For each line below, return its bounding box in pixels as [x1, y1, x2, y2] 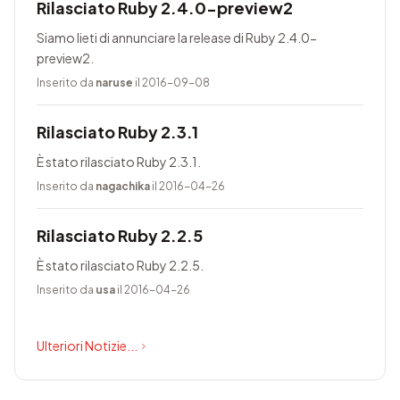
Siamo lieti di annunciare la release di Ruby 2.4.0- [37, 29, 317, 46]
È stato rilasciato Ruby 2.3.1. [37, 154, 201, 170]
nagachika [96, 179, 150, 193]
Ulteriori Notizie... [37, 337, 137, 354]
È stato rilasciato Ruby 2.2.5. [37, 257, 204, 273]
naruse [96, 76, 133, 89]
